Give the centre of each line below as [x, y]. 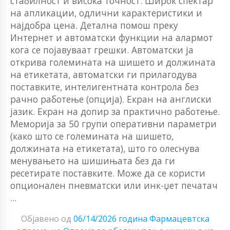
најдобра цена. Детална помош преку [94, 25]
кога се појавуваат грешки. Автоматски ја [102, 50]
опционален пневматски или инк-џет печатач [114, 186]
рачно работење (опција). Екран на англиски [111, 99]
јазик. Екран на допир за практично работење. [115, 112]
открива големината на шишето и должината [113, 62]
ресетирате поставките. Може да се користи [108, 173]
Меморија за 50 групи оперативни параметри [113, 124]
